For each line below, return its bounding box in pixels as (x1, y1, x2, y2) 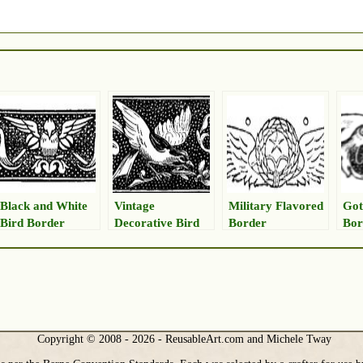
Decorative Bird (114, 216, 199, 230)
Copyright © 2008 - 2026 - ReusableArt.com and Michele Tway (37, 331, 332, 345)
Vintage (114, 199, 155, 213)
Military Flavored (228, 199, 323, 213)
